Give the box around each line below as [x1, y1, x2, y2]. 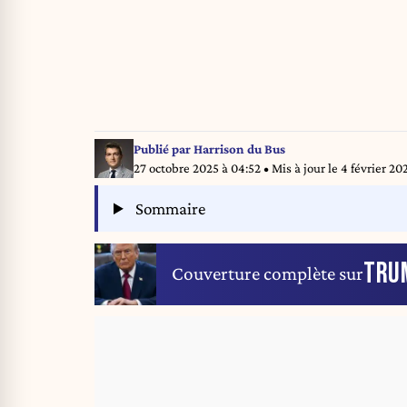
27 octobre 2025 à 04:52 [133, 160, 263, 175]
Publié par [133, 141, 194, 156]
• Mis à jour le [263, 160, 341, 175]
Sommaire [132, 199, 206, 219]
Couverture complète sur [172, 263, 363, 285]
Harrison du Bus [193, 141, 285, 156]
